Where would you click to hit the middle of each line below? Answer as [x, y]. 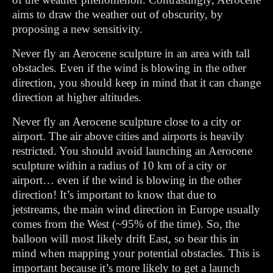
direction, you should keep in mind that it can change [136, 83]
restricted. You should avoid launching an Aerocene [132, 151]
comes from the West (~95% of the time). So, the [126, 224]
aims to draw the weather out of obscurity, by [118, 14]
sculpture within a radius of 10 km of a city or [119, 165]
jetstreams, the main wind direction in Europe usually [136, 209]
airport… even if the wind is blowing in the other [127, 180]
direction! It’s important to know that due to [114, 195]
